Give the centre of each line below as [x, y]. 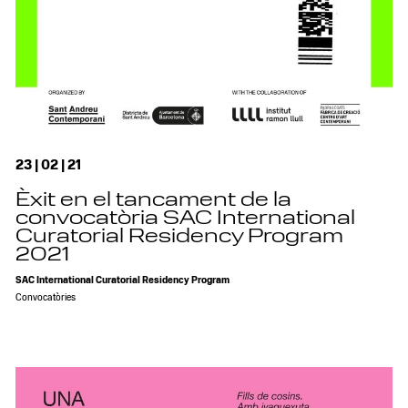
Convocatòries [46, 298]
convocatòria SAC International [186, 219]
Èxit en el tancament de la [154, 201]
